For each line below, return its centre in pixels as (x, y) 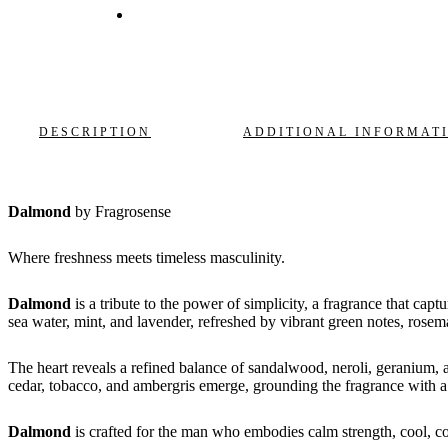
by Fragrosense (121, 212)
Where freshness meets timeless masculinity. (146, 258)
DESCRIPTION (95, 132)
